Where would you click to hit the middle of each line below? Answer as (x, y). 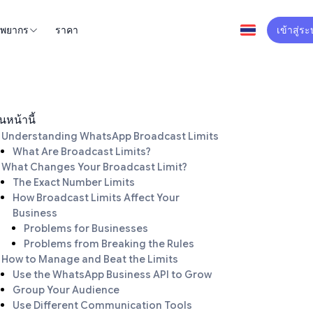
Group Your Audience (66, 290)
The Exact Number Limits (74, 182)
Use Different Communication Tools (102, 305)
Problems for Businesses (86, 228)
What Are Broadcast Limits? (82, 152)
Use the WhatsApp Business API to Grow (112, 275)
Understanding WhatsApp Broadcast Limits (110, 136)
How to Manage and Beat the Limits (90, 259)
